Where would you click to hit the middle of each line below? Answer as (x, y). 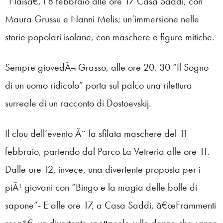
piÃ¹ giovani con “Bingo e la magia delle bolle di (101, 187)
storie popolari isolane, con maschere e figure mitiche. (110, 37)
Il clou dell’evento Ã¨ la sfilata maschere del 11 (97, 133)
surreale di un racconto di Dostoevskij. (78, 103)
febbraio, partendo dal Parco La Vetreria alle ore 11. (108, 151)
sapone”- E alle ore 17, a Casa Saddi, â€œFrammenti (111, 205)
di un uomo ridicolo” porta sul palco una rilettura (99, 85)
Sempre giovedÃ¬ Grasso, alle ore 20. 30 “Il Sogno (107, 67)
